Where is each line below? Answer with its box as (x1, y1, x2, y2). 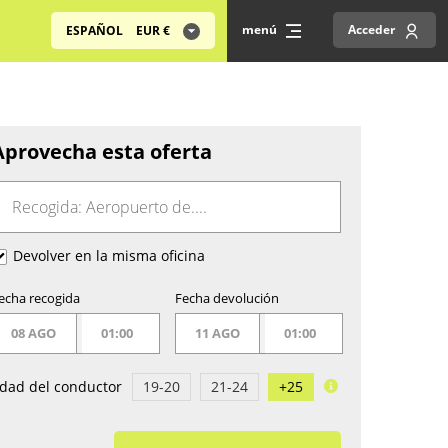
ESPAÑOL (66, 22, 126, 39)
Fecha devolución (174, 289, 279, 308)
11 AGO (194, 324, 240, 343)
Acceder (348, 21, 395, 38)
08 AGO (11, 324, 57, 343)
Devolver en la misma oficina (9, 246, 205, 265)
